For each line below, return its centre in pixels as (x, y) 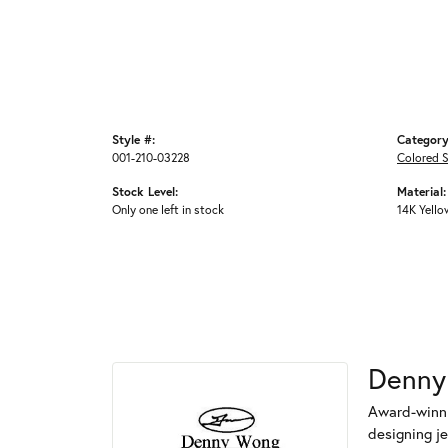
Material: (421, 191)
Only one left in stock (168, 209)
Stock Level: (145, 191)
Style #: (133, 139)
